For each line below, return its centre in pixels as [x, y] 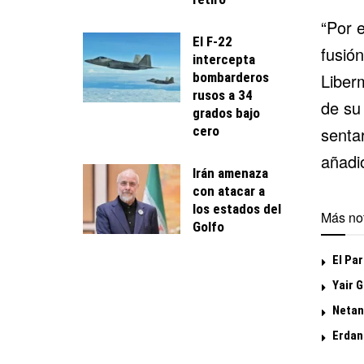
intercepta [224, 59]
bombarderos [231, 77]
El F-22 [212, 41]
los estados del [237, 208]
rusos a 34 [223, 95]
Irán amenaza [230, 173]
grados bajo [226, 113]
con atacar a [229, 191]
